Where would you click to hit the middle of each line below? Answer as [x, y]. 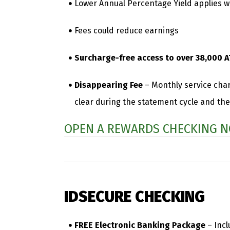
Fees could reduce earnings [127, 30]
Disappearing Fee [109, 85]
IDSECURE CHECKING [135, 196]
